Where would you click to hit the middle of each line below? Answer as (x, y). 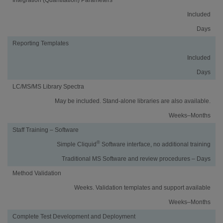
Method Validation (37, 173)
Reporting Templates (41, 43)
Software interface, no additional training (155, 144)
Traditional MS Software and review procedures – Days (136, 159)
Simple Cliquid (77, 144)
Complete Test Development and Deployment (74, 216)
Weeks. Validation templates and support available (142, 187)
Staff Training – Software (46, 130)
